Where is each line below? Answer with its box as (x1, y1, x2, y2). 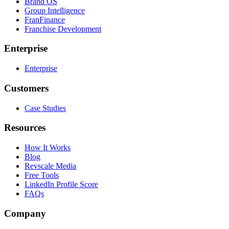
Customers (4, 82, 49, 94)
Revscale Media (25, 162, 76, 171)
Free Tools (25, 171, 59, 180)
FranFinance (25, 15, 65, 24)
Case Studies (25, 103, 66, 112)
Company (4, 208, 46, 219)
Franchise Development (25, 24, 101, 33)
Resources (4, 122, 45, 133)
